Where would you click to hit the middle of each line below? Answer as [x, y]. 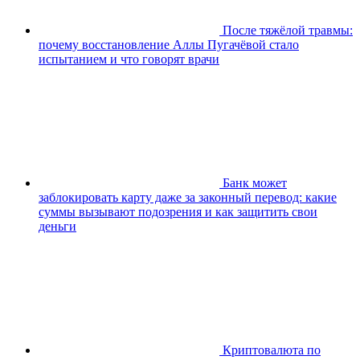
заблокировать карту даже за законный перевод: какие [188, 198]
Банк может [255, 183]
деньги [57, 227]
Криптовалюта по [272, 350]
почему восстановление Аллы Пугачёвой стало [169, 45]
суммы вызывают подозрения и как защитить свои [178, 212]
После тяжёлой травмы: [288, 31]
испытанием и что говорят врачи [129, 59]
